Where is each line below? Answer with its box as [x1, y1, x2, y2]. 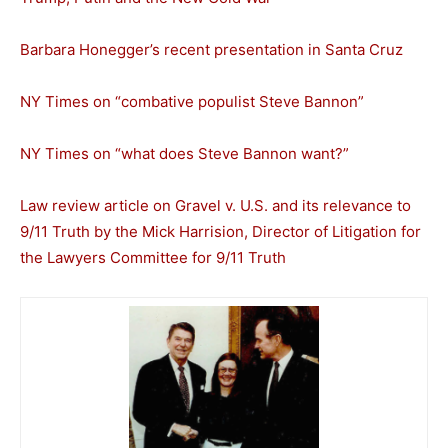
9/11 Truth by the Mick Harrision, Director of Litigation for [20, 221, 421, 241]
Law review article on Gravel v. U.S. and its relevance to [20, 195, 411, 215]
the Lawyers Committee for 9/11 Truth [20, 247, 286, 267]
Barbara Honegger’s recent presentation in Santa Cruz [20, 39, 403, 59]
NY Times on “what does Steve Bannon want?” [20, 143, 349, 163]
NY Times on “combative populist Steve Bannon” [20, 91, 364, 111]
